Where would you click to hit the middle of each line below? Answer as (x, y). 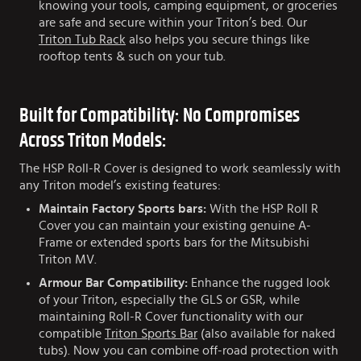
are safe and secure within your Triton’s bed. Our (173, 23)
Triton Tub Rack (82, 40)
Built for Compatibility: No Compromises (160, 116)
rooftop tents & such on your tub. (132, 57)
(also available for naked (266, 334)
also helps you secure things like (218, 40)
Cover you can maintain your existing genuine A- (175, 226)
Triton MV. (68, 260)
